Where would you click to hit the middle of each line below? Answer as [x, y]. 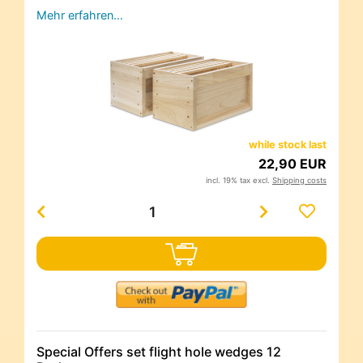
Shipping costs [299, 181]
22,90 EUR [293, 164]
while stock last [288, 145]
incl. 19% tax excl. [239, 181]
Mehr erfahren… [80, 15]
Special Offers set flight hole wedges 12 [159, 352]
